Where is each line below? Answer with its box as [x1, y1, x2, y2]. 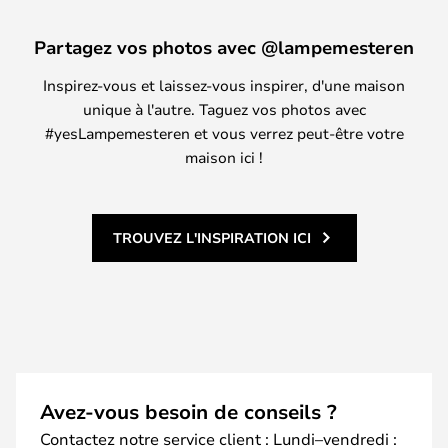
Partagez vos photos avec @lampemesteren [34, 34, 414, 59]
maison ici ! [185, 146, 263, 167]
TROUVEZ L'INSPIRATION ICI [112, 227, 311, 247]
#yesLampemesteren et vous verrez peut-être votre [44, 122, 404, 143]
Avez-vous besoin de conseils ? [40, 397, 337, 425]
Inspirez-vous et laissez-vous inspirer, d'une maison [43, 74, 405, 95]
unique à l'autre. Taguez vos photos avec [82, 98, 366, 119]
